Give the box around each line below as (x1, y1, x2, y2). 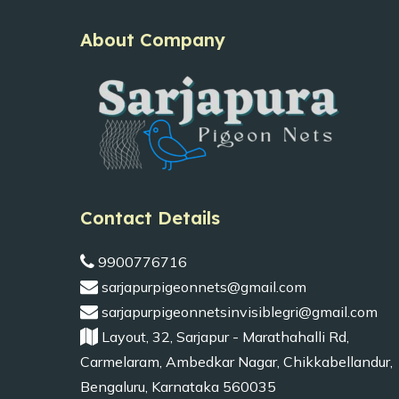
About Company (80, 28, 225, 51)
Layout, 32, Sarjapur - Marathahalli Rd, (98, 328, 349, 346)
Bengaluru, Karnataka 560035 (80, 378, 276, 395)
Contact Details (80, 207, 220, 229)
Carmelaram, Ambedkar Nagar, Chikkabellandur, (80, 353, 393, 370)
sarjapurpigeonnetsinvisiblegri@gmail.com (98, 303, 378, 321)
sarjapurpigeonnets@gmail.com (98, 278, 306, 296)
